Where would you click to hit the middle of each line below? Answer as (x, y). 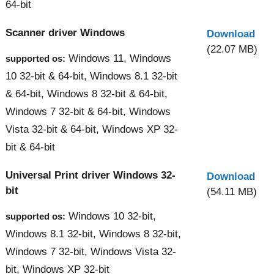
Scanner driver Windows (65, 32)
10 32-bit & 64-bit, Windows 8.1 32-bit (91, 76)
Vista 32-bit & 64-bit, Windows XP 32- (92, 129)
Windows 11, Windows (118, 58)
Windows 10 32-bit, (111, 216)
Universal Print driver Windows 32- (91, 175)
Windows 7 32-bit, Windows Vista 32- (91, 251)
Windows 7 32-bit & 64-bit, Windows (88, 111)
